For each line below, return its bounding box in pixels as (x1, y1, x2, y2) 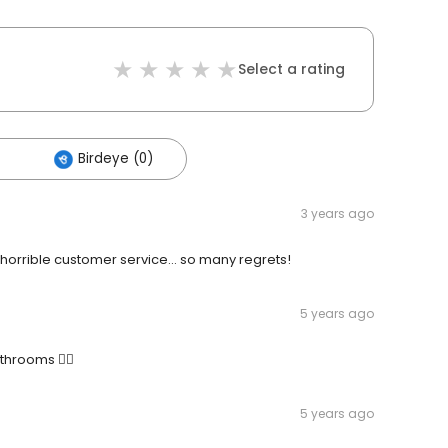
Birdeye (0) (78, 149, 153, 169)
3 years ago (301, 205, 374, 223)
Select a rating (238, 59, 345, 80)
